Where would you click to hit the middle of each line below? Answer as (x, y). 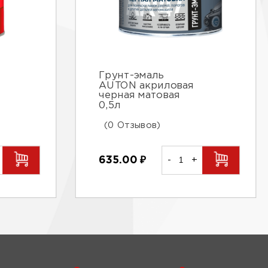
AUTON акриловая (146, 86)
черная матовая (139, 95)
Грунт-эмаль (132, 76)
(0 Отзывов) (133, 125)
